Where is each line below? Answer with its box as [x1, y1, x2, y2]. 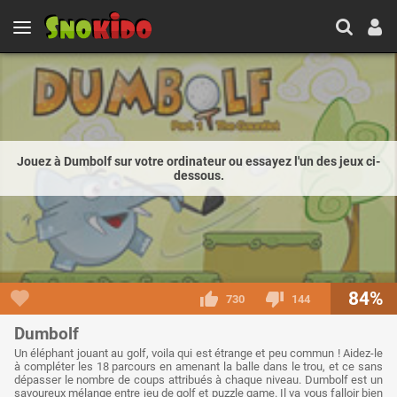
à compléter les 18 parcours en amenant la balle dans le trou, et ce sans [14, 360, 383, 374]
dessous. [173, 167, 224, 183]
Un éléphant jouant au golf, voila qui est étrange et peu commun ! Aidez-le [14, 346, 383, 361]
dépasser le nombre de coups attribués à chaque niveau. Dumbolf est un [14, 373, 383, 387]
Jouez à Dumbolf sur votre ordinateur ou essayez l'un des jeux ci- [17, 153, 380, 168]
